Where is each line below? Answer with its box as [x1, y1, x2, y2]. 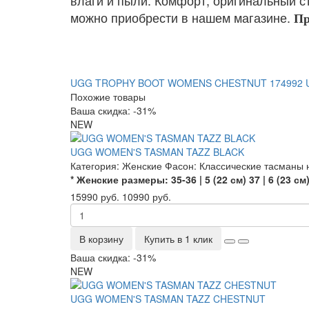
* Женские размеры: [70, 172, 168, 186]
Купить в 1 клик [144, 232, 212, 246]
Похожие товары [70, 90, 146, 103]
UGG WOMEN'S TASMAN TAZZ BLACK [70, 145, 244, 159]
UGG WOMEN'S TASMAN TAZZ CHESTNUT [70, 292, 266, 306]
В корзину [79, 232, 123, 246]
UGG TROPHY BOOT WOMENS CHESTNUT [70, 76, 267, 90]
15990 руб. [70, 190, 119, 203]
